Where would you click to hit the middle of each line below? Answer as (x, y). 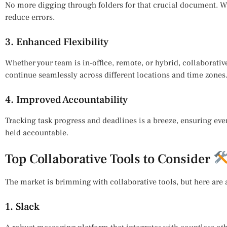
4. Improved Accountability (66, 100)
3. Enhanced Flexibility (57, 42)
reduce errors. (30, 17)
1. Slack (22, 206)
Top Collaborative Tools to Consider (109, 159)
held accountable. (37, 133)
